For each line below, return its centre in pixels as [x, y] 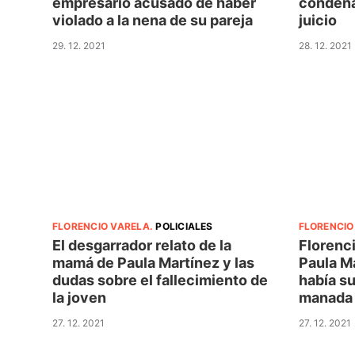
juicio [317, 21]
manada [325, 298]
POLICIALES [184, 227]
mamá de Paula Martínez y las [153, 263]
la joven [79, 298]
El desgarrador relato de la [142, 246]
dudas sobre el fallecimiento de [160, 281]
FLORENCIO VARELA [101, 227]
